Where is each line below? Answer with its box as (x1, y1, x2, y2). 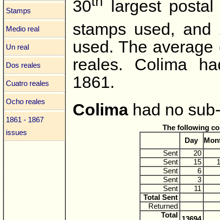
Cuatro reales (5, 80, 49, 88)
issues (5, 128, 27, 137)
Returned (148, 202, 178, 211)
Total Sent (143, 193, 178, 202)
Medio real (5, 25, 39, 33)
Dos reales (5, 61, 41, 70)
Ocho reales (5, 98, 45, 106)
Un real (5, 43, 29, 52)
